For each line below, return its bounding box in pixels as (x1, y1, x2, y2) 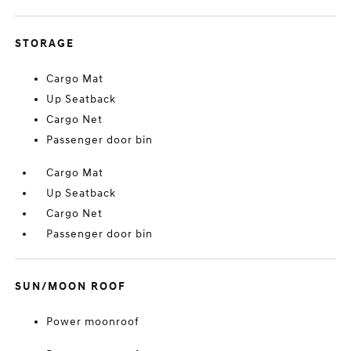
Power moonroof (46, 315, 140, 328)
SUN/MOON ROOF (15, 280, 127, 293)
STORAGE (15, 37, 75, 50)
